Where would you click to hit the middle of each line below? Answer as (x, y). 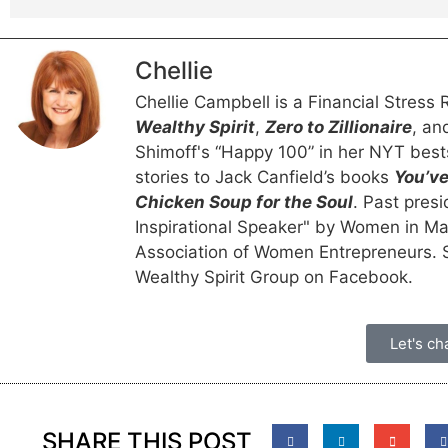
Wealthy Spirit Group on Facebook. (274, 277)
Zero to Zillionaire (338, 127)
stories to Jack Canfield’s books (264, 177)
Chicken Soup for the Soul (244, 202)
